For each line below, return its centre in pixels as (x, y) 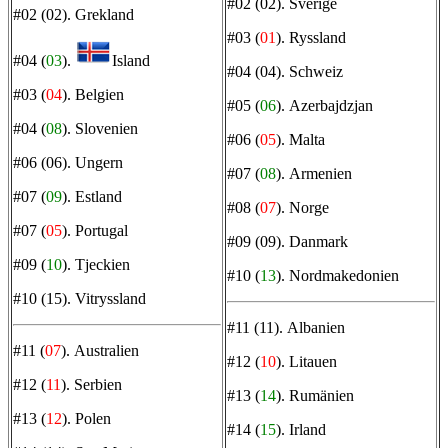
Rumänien (321, 395)
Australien (106, 350)
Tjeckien (102, 264)
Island (131, 60)
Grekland (104, 14)
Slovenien (106, 128)
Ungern (99, 162)
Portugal (101, 230)
